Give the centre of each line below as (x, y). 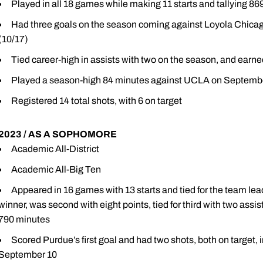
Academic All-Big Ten (56, 169)
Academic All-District (55, 149)
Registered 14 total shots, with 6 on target (97, 101)
